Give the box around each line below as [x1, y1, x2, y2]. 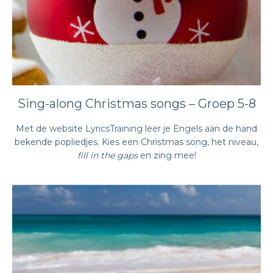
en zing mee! [137, 150, 196, 161]
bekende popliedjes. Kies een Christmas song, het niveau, [15, 136, 258, 147]
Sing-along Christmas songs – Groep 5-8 [17, 96, 256, 111]
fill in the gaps [77, 150, 138, 161]
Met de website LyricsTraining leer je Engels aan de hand [16, 123, 257, 134]
